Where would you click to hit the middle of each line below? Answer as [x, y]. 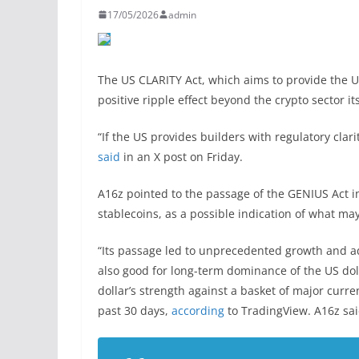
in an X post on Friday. [182, 156]
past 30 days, [135, 310]
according [198, 310]
